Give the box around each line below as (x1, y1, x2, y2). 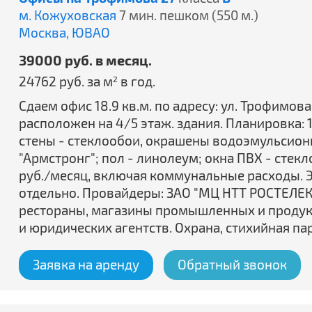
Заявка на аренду (33, 256, 139, 272)
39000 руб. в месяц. (19, 52, 152, 68)
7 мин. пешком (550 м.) (119, 7, 258, 23)
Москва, (19, 24, 72, 40)
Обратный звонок (178, 256, 287, 272)
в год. (118, 73, 155, 89)
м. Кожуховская (19, 7, 116, 23)
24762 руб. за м (19, 73, 113, 89)
